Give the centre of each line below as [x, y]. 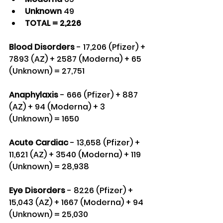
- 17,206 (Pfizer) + [111, 47]
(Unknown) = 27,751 [47, 71]
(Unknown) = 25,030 [49, 215]
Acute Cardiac [39, 143]
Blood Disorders [42, 47]
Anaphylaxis [34, 95]
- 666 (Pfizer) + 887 [99, 95]
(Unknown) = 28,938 [49, 167]
